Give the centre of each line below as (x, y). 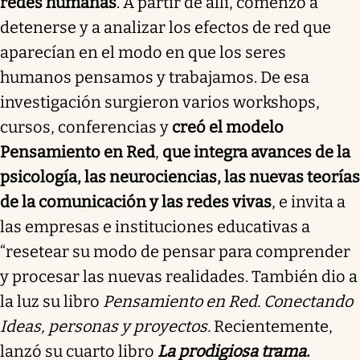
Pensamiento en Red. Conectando (228, 301)
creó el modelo (228, 127)
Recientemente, (272, 326)
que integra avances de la (256, 151)
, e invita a (309, 201)
